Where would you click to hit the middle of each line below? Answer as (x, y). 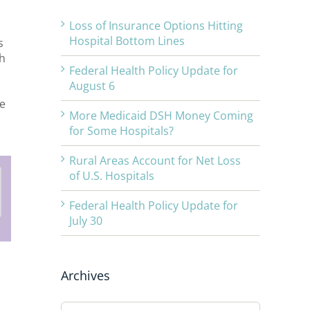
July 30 (86, 221)
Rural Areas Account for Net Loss (155, 161)
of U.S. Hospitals (112, 176)
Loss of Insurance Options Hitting (156, 26)
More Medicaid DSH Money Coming (161, 116)
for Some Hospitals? (121, 131)
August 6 (92, 86)
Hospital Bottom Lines (127, 41)
